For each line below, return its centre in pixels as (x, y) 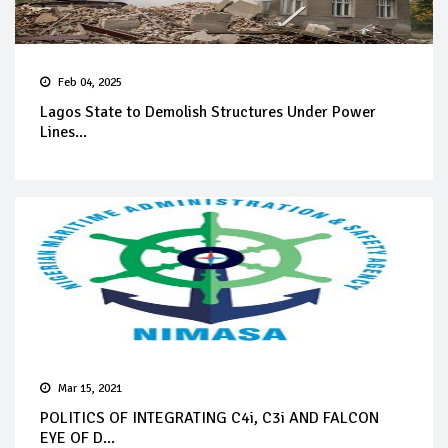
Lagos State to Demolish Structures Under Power (208, 112)
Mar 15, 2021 (90, 389)
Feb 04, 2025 (90, 83)
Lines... (63, 132)
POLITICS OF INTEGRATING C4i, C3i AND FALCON (209, 418)
